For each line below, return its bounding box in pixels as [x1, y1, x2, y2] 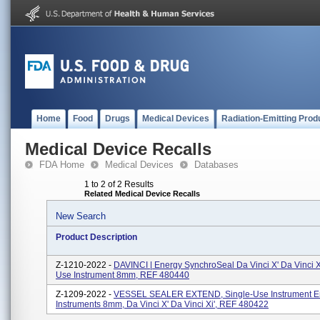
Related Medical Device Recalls [84, 189, 200, 198]
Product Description [56, 232, 137, 242]
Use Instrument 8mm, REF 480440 [56, 270, 189, 280]
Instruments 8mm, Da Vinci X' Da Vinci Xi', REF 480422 [56, 299, 269, 309]
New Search [56, 211, 106, 221]
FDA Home [39, 159, 84, 170]
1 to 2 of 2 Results [84, 179, 154, 189]
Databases [194, 159, 239, 170]
